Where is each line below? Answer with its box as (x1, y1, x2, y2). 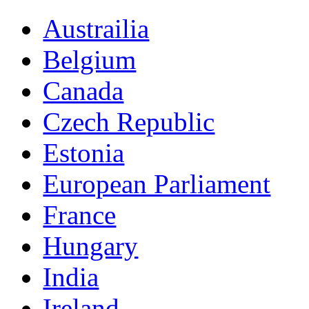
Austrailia (43, 14, 150, 44)
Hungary (43, 231, 139, 261)
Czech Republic (43, 107, 215, 137)
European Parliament (43, 169, 271, 199)
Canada (43, 76, 124, 106)
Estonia (43, 138, 125, 168)
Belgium (43, 45, 137, 75)
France (43, 200, 117, 230)
